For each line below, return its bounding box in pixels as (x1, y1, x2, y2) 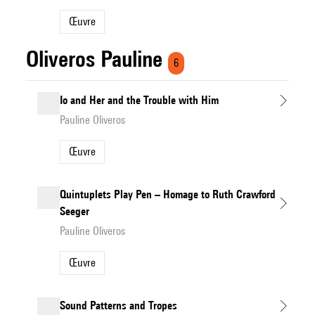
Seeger (60, 205, 90, 218)
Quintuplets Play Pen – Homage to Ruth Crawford (60, 188, 276, 201)
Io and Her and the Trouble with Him (60, 94, 219, 107)
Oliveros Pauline (26, 46, 163, 72)
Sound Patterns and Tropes (60, 299, 178, 312)
